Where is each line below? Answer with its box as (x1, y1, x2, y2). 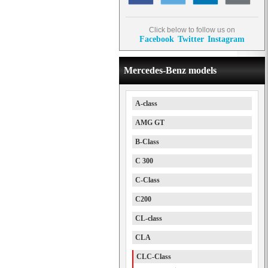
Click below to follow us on (149, 26, 235, 34)
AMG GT (135, 118, 165, 127)
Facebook (139, 34, 174, 44)
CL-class (135, 214, 162, 223)
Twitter (178, 34, 204, 44)
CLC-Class (136, 252, 171, 261)
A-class (135, 99, 157, 108)
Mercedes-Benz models (124, 65, 217, 75)
